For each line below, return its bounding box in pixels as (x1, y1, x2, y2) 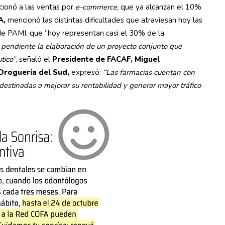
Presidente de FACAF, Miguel (52, 54, 160, 64)
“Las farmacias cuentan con (103, 67, 195, 77)
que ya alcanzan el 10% (119, 2, 201, 12)
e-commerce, (75, 2, 119, 12)
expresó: (71, 67, 103, 77)
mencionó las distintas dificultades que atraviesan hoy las (6, 15, 202, 25)
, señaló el (16, 54, 52, 64)
